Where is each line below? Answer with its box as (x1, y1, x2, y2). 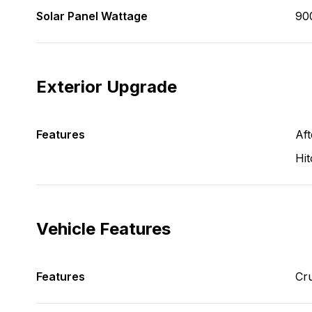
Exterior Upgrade (36, 77, 177, 97)
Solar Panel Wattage (36, 9, 148, 23)
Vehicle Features (36, 219, 171, 239)
